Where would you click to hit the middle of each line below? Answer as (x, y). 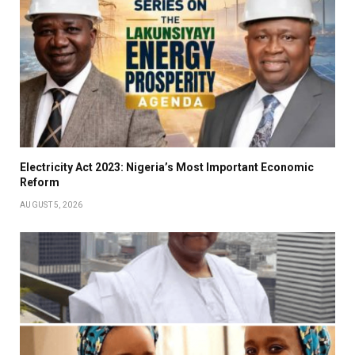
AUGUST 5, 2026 (52, 204)
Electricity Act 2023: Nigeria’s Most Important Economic (167, 167)
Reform (40, 182)
